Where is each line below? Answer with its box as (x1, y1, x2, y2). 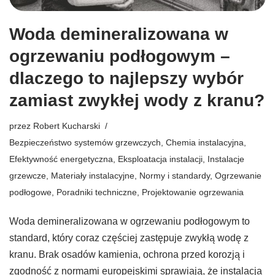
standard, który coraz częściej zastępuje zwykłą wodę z (9, 233, 249, 244)
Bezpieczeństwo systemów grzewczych (9, 137, 161, 148)
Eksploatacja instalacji (118, 154, 203, 165)
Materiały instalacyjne (51, 171, 134, 181)
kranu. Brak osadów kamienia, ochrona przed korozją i (9, 249, 245, 260)
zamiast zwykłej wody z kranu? (9, 91, 265, 110)
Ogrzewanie (215, 171, 261, 181)
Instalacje (207, 154, 244, 165)
